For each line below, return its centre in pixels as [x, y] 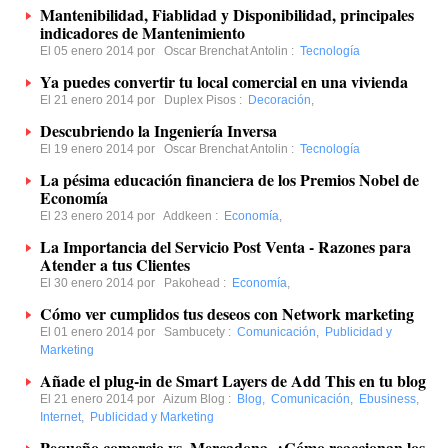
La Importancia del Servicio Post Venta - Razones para [225, 246]
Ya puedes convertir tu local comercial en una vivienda [224, 81]
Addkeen [187, 216]
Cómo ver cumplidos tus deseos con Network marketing [227, 313]
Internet [60, 417]
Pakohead [192, 283]
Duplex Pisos [200, 100]
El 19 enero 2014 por [102, 149]
